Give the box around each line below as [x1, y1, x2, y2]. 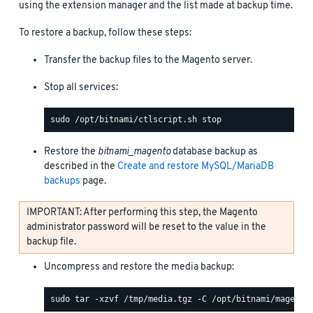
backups [44, 174, 80, 188]
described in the [44, 159, 117, 173]
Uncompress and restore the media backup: [44, 260, 234, 274]
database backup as [170, 145, 258, 159]
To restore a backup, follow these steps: [19, 26, 191, 40]
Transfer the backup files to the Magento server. [44, 53, 252, 67]
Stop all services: [44, 80, 118, 94]
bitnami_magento [98, 145, 170, 159]
